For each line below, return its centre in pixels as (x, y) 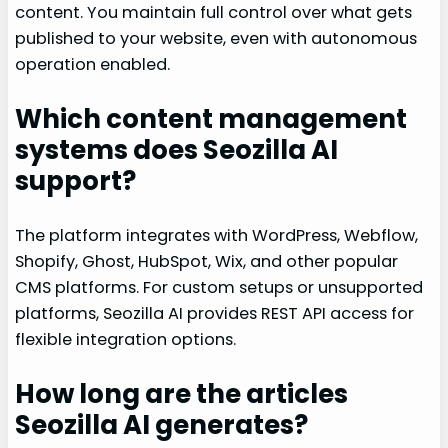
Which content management (211, 119)
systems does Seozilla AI (177, 150)
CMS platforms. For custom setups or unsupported (219, 287)
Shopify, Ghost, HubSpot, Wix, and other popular (207, 261)
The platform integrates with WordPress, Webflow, (217, 235)
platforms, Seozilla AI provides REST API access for (215, 313)
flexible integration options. (126, 339)
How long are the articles (182, 393)
